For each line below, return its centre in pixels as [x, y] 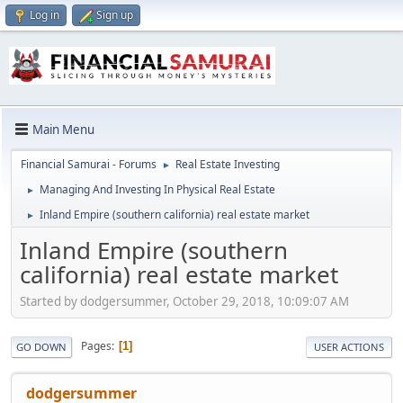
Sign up [115, 15]
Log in [45, 15]
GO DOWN [41, 346]
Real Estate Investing [228, 165]
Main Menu [63, 129]
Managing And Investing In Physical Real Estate [157, 190]
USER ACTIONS [349, 346]
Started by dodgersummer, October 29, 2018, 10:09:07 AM [184, 301]
